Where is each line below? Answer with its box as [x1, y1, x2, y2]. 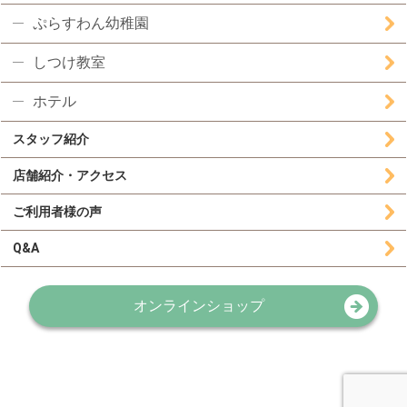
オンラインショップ [134, 296, 264, 314]
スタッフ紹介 [13, 131, 90, 146]
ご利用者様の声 [13, 203, 103, 219]
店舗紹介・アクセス [13, 167, 128, 183]
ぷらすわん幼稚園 [32, 14, 149, 32]
